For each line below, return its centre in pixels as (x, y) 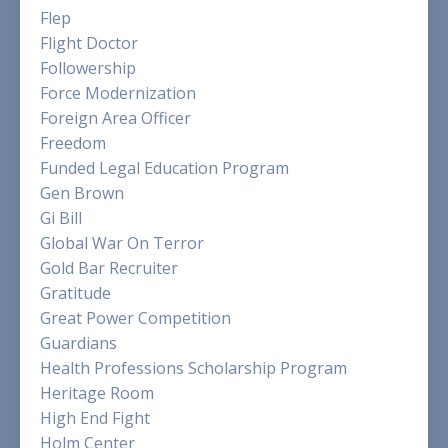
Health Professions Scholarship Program (193, 367)
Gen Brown (82, 192)
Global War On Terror (122, 242)
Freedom (73, 142)
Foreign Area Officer (115, 117)
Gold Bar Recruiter (109, 267)
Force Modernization (118, 92)
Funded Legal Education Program (164, 167)
